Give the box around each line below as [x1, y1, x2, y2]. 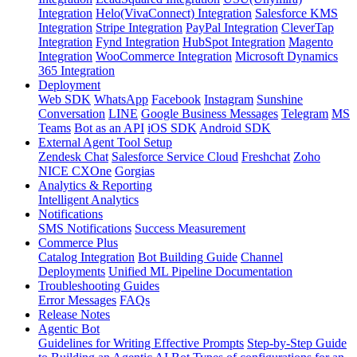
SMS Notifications [38, 221, 131, 235]
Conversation [38, 106, 105, 120]
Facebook [151, 92, 201, 106]
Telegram [281, 106, 328, 120]
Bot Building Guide [138, 249, 237, 264]
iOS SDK [147, 120, 197, 135]
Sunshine [257, 92, 303, 106]
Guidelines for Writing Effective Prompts [38, 335, 244, 350]
